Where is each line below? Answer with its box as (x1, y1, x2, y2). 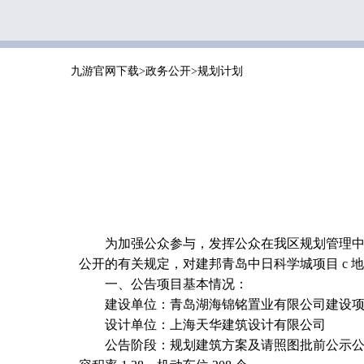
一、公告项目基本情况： (105, 277, 248, 291)
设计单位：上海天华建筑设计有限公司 (105, 318, 326, 331)
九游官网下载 (71, 65, 139, 77)
